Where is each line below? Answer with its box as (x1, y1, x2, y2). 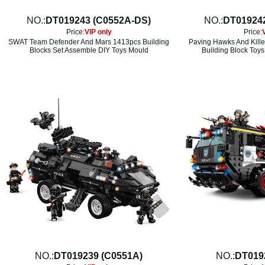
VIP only (84, 28, 112, 36)
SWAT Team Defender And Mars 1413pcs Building (8, 38, 169, 46)
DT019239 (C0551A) (54, 251, 143, 261)
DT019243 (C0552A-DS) (46, 15, 151, 25)
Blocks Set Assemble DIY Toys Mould (29, 46, 148, 54)
